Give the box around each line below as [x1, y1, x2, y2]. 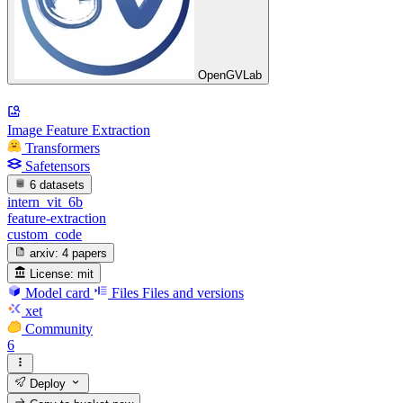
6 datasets [30, 177, 85, 192]
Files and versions [142, 284, 244, 300]
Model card [25, 284, 90, 300]
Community [25, 320, 93, 336]
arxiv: [30, 246, 59, 261]
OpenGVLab [198, 68, 262, 83]
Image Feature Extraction [7, 121, 150, 138]
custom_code [7, 226, 82, 242]
